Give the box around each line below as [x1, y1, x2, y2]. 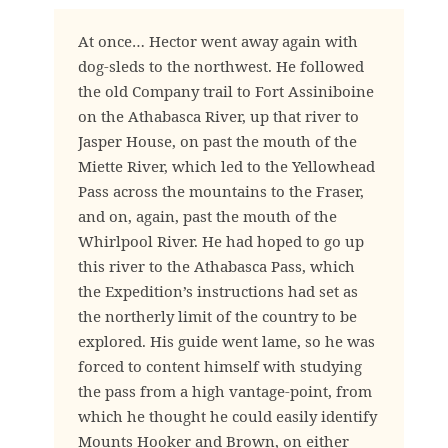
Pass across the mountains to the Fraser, [78, 181, 364, 201]
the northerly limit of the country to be [78, 306, 357, 326]
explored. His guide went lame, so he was [78, 331, 375, 351]
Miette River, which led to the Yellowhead [78, 156, 375, 176]
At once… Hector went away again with [78, 31, 358, 51]
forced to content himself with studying [78, 356, 362, 376]
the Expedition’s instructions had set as [78, 281, 358, 301]
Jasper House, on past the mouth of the [78, 131, 357, 151]
